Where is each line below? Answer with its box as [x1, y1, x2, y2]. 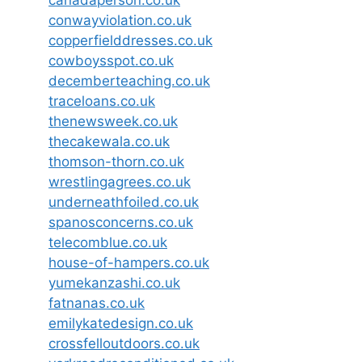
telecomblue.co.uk [48, 234, 167, 250]
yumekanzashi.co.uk [48, 274, 180, 291]
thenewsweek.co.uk [48, 112, 178, 129]
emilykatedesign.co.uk [48, 314, 193, 331]
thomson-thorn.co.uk [48, 153, 184, 170]
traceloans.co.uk [48, 92, 155, 109]
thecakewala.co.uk [48, 133, 170, 149]
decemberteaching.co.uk [48, 72, 210, 89]
